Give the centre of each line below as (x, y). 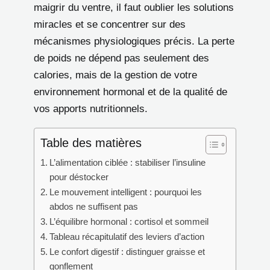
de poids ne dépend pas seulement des (121, 58)
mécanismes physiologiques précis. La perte (134, 41)
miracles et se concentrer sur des (110, 24)
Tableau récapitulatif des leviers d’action (127, 236)
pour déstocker (79, 177)
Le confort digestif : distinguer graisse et (127, 251)
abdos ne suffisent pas (94, 206)
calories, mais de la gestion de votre (115, 75)
